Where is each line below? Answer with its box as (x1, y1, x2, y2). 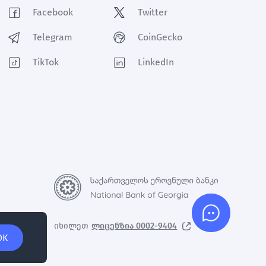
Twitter (137, 7, 167, 18)
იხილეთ (54, 221, 89, 232)
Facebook (32, 7, 73, 18)
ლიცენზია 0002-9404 (91, 221, 178, 232)
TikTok (32, 56, 59, 68)
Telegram (32, 31, 72, 43)
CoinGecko (137, 31, 182, 43)
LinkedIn (137, 56, 174, 68)
